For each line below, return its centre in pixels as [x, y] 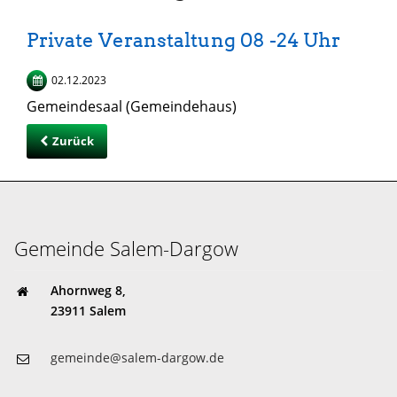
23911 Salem [88, 310]
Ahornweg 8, [88, 290]
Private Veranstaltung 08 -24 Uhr [183, 39]
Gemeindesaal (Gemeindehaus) [132, 106]
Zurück [73, 140]
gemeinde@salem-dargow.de [137, 357]
